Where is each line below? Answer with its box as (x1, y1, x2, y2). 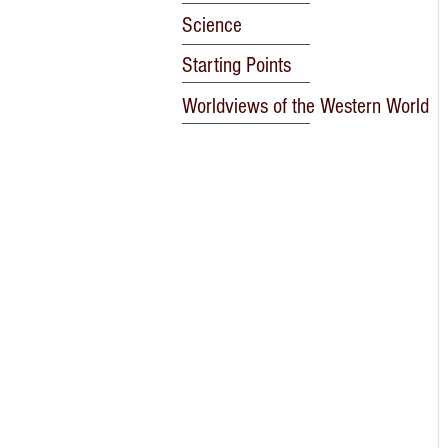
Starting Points (182, 53, 291, 78)
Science (182, 13, 242, 38)
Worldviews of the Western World (182, 94, 429, 119)
